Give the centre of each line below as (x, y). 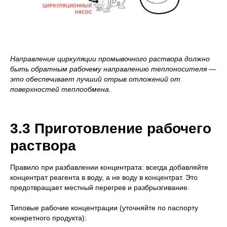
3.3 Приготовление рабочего (111, 129)
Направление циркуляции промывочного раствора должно (110, 59)
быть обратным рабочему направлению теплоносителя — (113, 69)
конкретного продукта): (48, 218)
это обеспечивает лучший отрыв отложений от (95, 79)
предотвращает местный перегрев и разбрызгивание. (100, 188)
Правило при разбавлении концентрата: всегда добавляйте (109, 167)
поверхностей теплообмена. (61, 89)
